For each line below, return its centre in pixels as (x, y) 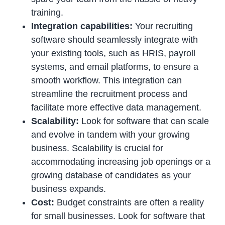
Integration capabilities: (82, 26)
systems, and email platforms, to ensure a (115, 67)
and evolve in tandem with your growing (111, 135)
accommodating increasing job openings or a (121, 162)
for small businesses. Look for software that (118, 216)
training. (47, 13)
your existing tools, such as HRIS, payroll (114, 53)
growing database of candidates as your (111, 176)
